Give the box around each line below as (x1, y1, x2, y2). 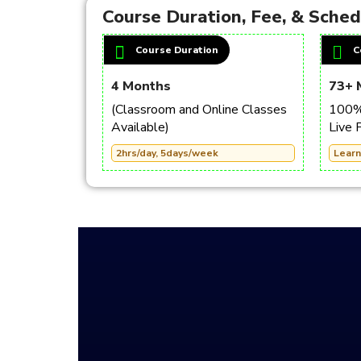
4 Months (111, 77, 171, 95)
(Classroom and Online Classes (111, 101, 287, 118)
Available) (111, 118, 169, 136)
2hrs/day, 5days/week (116, 147, 218, 160)
